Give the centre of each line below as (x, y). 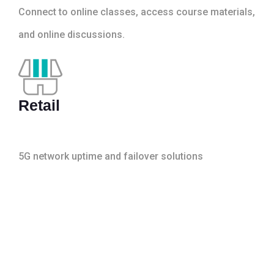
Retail (39, 105)
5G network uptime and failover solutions (111, 156)
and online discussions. (72, 34)
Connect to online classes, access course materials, (137, 12)
